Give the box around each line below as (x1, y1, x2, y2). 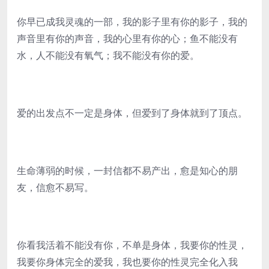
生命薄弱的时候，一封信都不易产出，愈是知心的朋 (17, 164, 238, 177)
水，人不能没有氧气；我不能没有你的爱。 (17, 49, 199, 62)
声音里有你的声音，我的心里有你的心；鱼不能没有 (17, 32, 238, 45)
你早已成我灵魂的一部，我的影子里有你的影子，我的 (17, 15, 247, 28)
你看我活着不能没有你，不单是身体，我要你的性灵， (17, 238, 247, 252)
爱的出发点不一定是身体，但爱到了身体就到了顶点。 (17, 106, 247, 119)
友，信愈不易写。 (17, 181, 94, 194)
